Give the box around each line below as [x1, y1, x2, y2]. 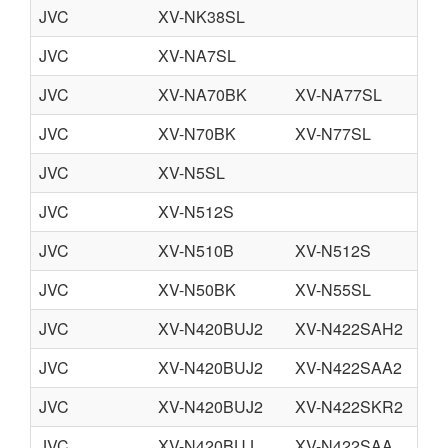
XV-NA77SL [295, 83, 382, 106]
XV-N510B [158, 239, 234, 262]
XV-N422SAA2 [295, 356, 402, 379]
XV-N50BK [158, 278, 236, 301]
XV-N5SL [158, 161, 225, 184]
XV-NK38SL [158, 5, 245, 28]
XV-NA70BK [158, 83, 247, 106]
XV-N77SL [295, 122, 371, 145]
